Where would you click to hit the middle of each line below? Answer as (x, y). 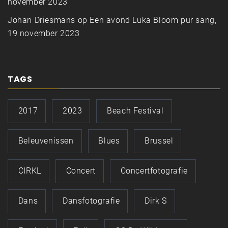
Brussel (159, 141)
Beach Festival (135, 111)
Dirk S (156, 201)
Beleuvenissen (46, 141)
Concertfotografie (154, 171)
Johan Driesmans (41, 20)
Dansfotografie (91, 201)
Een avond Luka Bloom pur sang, (153, 20)
